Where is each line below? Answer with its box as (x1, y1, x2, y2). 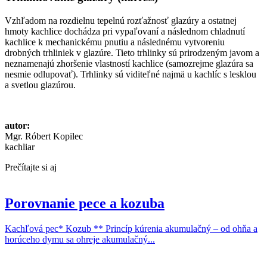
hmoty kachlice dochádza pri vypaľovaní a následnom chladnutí (5, 26, 245, 36)
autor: (5, 120, 30, 131)
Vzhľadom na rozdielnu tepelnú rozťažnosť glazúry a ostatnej (5, 15, 237, 26)
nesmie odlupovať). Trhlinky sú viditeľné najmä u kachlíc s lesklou (5, 69, 256, 79)
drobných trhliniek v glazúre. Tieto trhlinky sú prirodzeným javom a (5, 47, 259, 58)
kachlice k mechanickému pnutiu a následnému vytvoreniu (5, 36, 225, 47)
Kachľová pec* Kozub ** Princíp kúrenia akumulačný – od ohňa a (5, 223, 257, 234)
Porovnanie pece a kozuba (5, 195, 164, 211)
